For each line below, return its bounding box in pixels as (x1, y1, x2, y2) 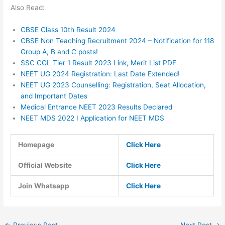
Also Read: (11, 4, 45, 12)
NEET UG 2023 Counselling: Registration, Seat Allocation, (21, 81, 206, 89)
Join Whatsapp (18, 181, 69, 190)
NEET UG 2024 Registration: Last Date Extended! (21, 70, 182, 78)
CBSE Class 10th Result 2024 (21, 26, 116, 34)
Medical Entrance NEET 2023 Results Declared (21, 103, 173, 111)
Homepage (18, 140, 54, 149)
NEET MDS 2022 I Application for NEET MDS (21, 114, 165, 123)
